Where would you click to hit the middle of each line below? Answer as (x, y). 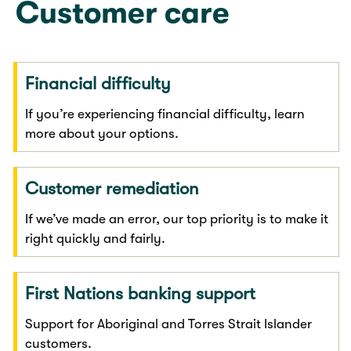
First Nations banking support (141, 293)
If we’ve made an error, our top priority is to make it (177, 219)
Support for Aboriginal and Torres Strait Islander (169, 324)
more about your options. (104, 133)
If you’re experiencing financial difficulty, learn (165, 114)
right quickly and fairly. (96, 238)
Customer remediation (112, 188)
